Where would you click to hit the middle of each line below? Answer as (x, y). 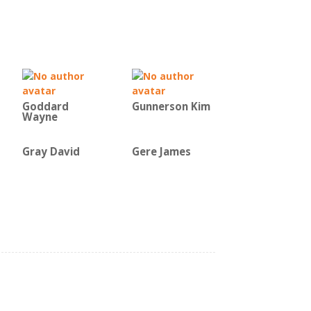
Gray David (51, 152)
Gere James (161, 152)
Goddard (45, 107)
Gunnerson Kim (171, 107)
